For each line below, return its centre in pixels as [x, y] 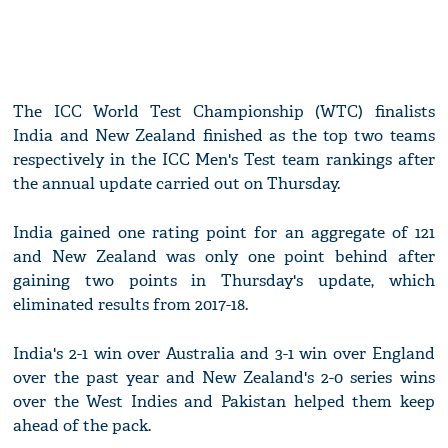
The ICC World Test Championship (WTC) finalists [224, 112]
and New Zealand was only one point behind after [224, 257]
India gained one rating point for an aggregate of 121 [224, 233]
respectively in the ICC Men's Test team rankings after [224, 160]
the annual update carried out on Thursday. [177, 184]
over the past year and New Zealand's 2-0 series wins [224, 378]
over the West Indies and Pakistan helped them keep [224, 402]
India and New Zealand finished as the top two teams [224, 136]
